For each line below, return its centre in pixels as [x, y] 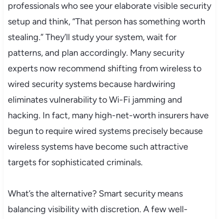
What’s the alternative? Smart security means [95, 193]
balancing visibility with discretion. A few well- [98, 209]
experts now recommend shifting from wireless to [104, 68]
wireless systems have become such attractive [98, 146]
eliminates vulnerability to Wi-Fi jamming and [95, 99]
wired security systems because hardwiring [91, 84]
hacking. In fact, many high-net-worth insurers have [108, 115]
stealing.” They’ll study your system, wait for [92, 37]
